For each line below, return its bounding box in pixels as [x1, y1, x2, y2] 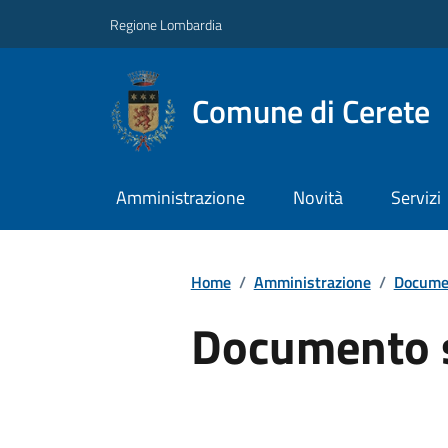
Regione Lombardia [110, 13, 222, 35]
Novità [292, 184, 343, 212]
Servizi [390, 184, 441, 212]
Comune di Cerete [191, 86, 430, 135]
